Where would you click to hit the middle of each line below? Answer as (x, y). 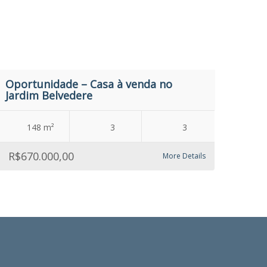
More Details (184, 156)
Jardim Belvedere (49, 95)
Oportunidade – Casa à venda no (89, 84)
